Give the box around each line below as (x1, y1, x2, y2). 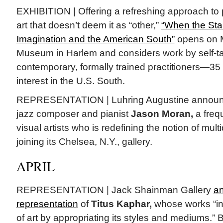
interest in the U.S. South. (16, 76, 125, 87)
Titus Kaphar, (91, 199, 152, 210)
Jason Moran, (130, 109, 193, 119)
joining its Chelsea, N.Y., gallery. (16, 136, 152, 147)
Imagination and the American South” (16, 34, 175, 45)
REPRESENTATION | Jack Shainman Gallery (16, 185, 214, 196)
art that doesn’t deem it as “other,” (16, 20, 161, 31)
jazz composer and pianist (16, 109, 131, 119)
